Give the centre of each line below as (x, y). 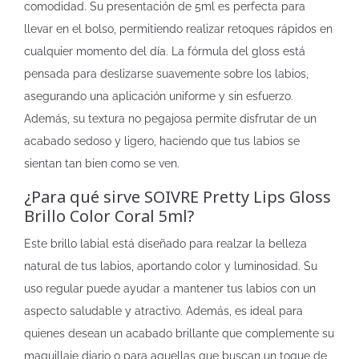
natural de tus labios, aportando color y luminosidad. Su (171, 266)
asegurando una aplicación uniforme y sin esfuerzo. (159, 96)
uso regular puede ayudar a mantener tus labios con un (170, 288)
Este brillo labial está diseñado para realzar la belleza (165, 244)
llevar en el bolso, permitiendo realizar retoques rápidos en (178, 29)
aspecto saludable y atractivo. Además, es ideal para (163, 311)
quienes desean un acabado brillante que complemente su (179, 333)
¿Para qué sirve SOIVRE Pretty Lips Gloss (177, 197)
